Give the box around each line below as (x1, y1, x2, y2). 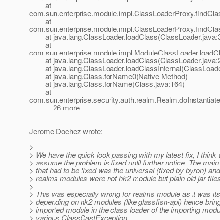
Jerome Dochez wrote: (29, 126, 103, 137)
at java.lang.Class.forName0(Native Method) (29, 71, 188, 82)
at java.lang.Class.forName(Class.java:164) (29, 79, 185, 89)
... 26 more (29, 102, 80, 113)
